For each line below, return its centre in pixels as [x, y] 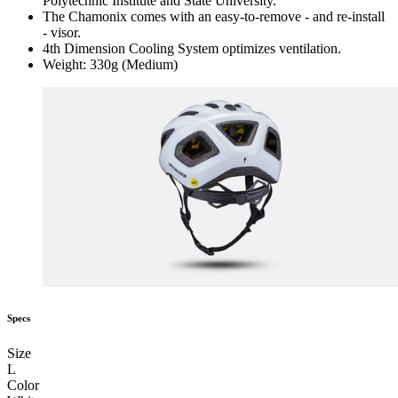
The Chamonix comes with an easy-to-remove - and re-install [214, 17]
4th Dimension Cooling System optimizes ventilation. [192, 49]
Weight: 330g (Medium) [110, 65]
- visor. [62, 33]
